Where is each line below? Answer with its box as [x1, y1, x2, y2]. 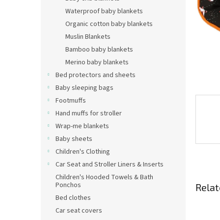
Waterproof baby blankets [65, 6, 143, 16]
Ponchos [55, 180, 81, 190]
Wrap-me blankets [55, 121, 109, 131]
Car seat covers [55, 206, 102, 216]
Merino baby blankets [65, 57, 129, 67]
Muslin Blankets [65, 32, 110, 42]
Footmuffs [55, 96, 86, 106]
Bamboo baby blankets [65, 45, 133, 55]
